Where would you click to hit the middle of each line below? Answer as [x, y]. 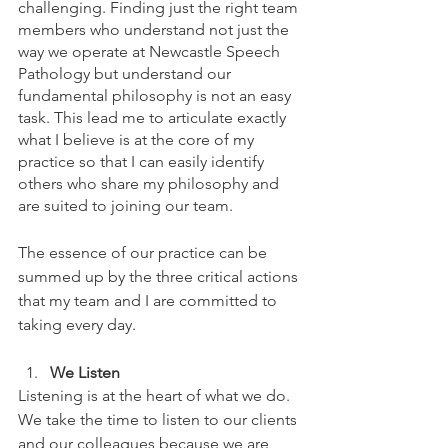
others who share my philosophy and [150, 184]
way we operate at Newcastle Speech [151, 52]
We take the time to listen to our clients [159, 420]
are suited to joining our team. [125, 206]
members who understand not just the [155, 30]
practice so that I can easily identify [143, 162]
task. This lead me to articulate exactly [154, 118]
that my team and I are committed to [149, 301]
